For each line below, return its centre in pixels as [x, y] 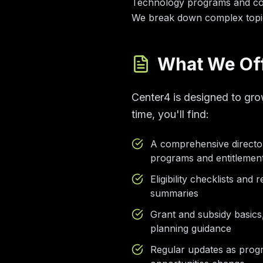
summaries [174, 193]
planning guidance [191, 228]
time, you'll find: [170, 114]
